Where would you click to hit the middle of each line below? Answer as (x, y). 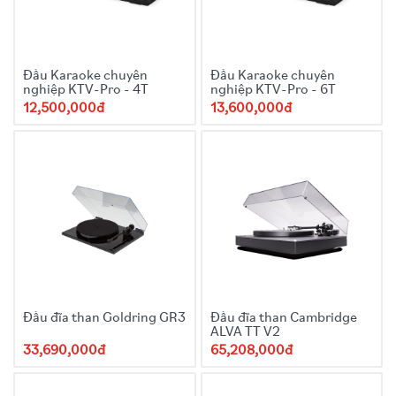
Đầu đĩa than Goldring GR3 (104, 318)
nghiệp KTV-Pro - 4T (86, 90)
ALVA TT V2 (245, 332)
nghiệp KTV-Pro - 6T (273, 90)
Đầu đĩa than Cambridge (283, 318)
